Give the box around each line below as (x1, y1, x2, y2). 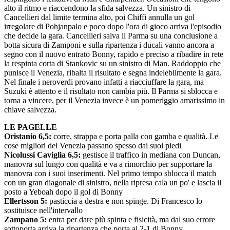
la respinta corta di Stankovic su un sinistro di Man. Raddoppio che (4, 59, 221, 68)
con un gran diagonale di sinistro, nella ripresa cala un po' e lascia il (4, 178, 221, 187)
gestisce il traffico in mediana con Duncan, (83, 150, 220, 159)
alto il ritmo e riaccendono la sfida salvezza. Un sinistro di (4, 4, 190, 12)
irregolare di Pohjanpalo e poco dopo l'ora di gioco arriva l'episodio (4, 22, 221, 31)
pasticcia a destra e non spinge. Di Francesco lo (49, 197, 202, 205)
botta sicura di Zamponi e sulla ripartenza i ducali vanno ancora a (4, 41, 214, 49)
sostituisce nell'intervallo (4, 206, 83, 215)
